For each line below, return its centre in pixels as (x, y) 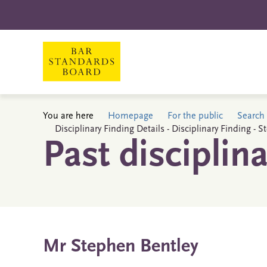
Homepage (131, 116)
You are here (68, 116)
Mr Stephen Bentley (121, 247)
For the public (195, 116)
